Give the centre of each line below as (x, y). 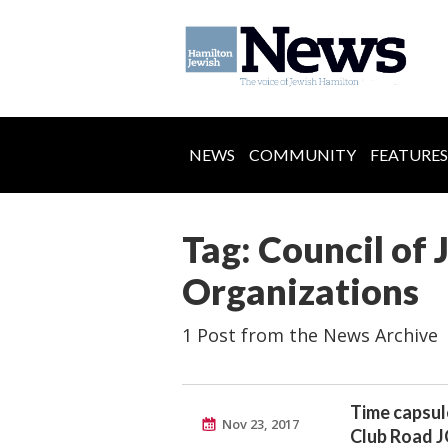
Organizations (300, 291)
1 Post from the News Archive (310, 335)
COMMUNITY (302, 155)
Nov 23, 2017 (260, 424)
